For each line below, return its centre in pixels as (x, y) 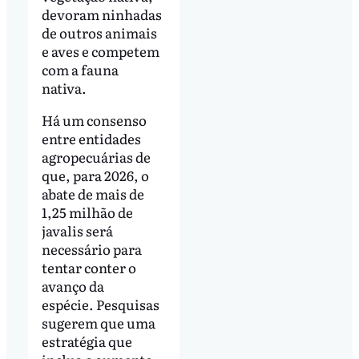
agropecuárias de (96, 156)
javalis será (77, 230)
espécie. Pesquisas (100, 304)
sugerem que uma (98, 322)
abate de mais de (93, 193)
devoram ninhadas (101, 14)
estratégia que (87, 341)
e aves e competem (100, 51)
